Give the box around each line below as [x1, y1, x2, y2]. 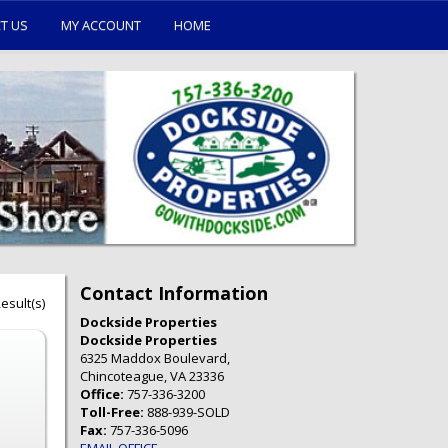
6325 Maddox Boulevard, [80, 349, 231, 368]
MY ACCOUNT [61, 16, 141, 34]
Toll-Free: [80, 403, 148, 422]
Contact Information [80, 281, 269, 306]
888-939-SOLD [147, 403, 231, 422]
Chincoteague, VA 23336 [80, 367, 225, 386]
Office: [80, 385, 128, 404]
